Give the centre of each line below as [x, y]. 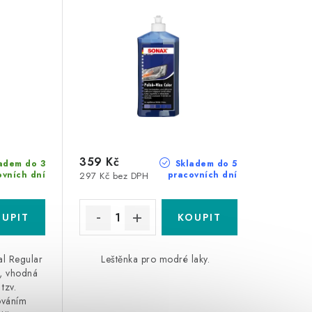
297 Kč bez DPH [114, 176]
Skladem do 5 [205, 164]
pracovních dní [202, 175]
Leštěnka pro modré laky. [159, 259]
